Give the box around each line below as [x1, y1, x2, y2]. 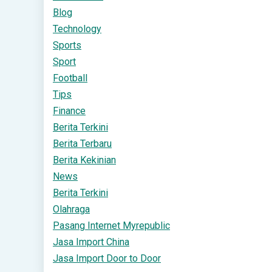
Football [53, 72, 87, 84]
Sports [53, 39, 81, 51]
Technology [53, 23, 101, 35]
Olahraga [53, 203, 90, 215]
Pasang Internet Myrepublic [53, 220, 170, 231]
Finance [53, 105, 86, 117]
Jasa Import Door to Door [53, 253, 161, 264]
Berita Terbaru [53, 138, 112, 149]
